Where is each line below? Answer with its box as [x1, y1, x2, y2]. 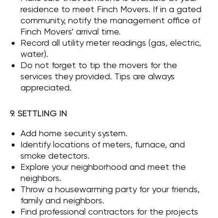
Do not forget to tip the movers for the [20, 60, 177, 70]
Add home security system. [20, 128, 127, 138]
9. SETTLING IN [10, 108, 67, 118]
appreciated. [20, 82, 72, 92]
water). [20, 49, 48, 59]
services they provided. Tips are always [20, 71, 175, 81]
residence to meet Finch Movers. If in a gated [20, 4, 201, 14]
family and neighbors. [20, 195, 104, 205]
